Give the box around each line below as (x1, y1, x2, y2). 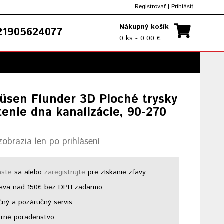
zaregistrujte (44, 167, 86, 177)
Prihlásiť (171, 2, 193, 11)
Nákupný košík (119, 22, 169, 32)
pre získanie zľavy (85, 167, 146, 177)
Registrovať (135, 2, 166, 11)
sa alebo (12, 167, 45, 177)
